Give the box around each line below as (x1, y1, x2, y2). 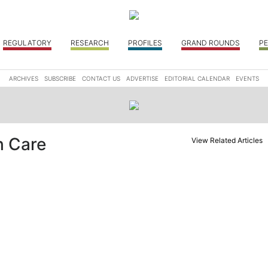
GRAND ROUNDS (181, 38, 240, 47)
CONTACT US (82, 75, 120, 82)
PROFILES (127, 38, 162, 47)
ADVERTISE (126, 75, 159, 82)
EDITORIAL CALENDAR (165, 75, 230, 82)
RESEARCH (70, 38, 109, 47)
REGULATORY (2, 38, 51, 47)
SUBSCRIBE (44, 75, 76, 82)
